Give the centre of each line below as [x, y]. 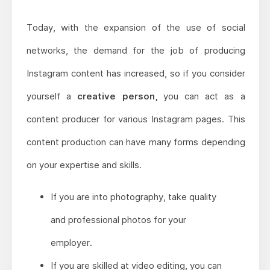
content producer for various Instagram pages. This [136, 119]
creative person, [120, 96]
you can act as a [204, 96]
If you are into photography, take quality [133, 197]
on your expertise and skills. [84, 165]
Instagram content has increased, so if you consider [136, 74]
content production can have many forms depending [136, 142]
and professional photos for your [118, 220]
